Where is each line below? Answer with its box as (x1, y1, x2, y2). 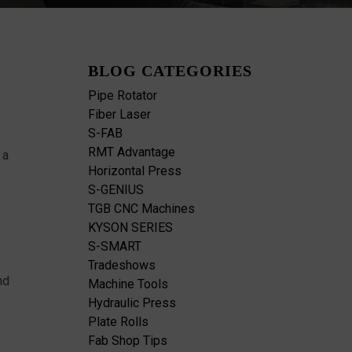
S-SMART (88, 239, 141, 255)
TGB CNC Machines (88, 201, 195, 217)
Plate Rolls (88, 314, 148, 330)
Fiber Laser (88, 107, 151, 123)
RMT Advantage (88, 145, 175, 160)
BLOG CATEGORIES (88, 62, 252, 80)
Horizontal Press (88, 163, 181, 179)
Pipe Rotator (88, 88, 157, 104)
